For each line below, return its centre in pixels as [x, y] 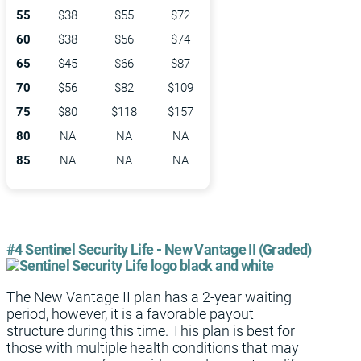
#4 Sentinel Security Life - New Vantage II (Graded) [159, 250]
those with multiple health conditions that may [153, 348]
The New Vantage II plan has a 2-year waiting [149, 297]
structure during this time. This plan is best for [151, 331]
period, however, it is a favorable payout [130, 314]
